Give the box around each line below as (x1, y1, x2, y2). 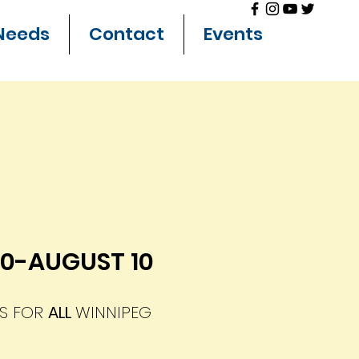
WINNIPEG (75, 301, 151, 324)
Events (204, 22, 263, 46)
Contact (89, 22, 164, 46)
